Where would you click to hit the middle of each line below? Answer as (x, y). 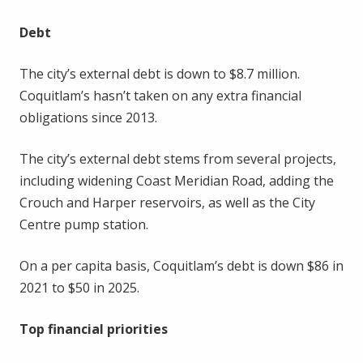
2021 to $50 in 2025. (79, 287)
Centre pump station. (84, 224)
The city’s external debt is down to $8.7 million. (160, 73)
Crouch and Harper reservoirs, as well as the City (167, 202)
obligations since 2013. (88, 117)
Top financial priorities (94, 329)
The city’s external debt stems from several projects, (178, 158)
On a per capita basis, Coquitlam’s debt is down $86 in (181, 265)
